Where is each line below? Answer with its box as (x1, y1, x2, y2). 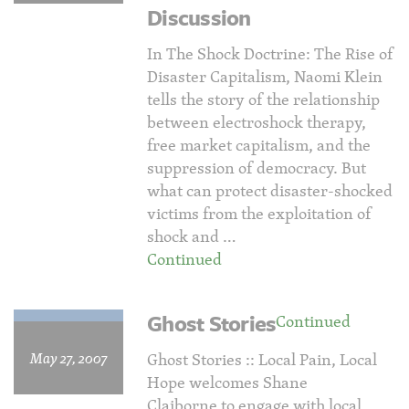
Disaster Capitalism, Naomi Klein (147, 64, 383, 89)
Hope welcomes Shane (147, 370, 308, 394)
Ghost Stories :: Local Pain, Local (147, 347, 377, 372)
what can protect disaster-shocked (147, 178, 393, 203)
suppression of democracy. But (147, 155, 366, 180)
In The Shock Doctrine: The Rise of (147, 41, 393, 66)
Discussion (147, 2, 251, 33)
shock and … (147, 224, 236, 248)
